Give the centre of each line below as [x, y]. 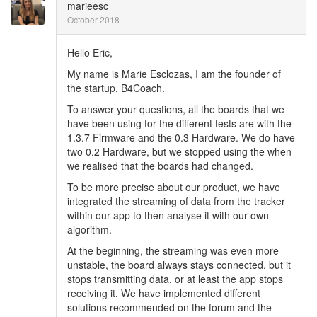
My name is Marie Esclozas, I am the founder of [174, 74]
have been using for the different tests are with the [179, 123]
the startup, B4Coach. [116, 88]
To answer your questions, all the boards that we [176, 109]
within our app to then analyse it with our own [168, 215]
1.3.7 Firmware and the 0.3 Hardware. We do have [181, 137]
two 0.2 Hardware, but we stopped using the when [179, 151]
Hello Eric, [90, 52]
